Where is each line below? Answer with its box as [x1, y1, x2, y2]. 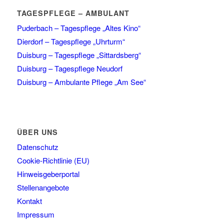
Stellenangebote [16, 182, 69, 193]
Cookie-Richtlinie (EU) [16, 155, 89, 166]
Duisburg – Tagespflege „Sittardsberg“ [16, 49, 141, 60]
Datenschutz [16, 141, 58, 152]
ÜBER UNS [16, 127, 58, 137]
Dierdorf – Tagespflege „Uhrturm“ [16, 36, 125, 47]
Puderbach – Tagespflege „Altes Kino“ [16, 22, 140, 33]
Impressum [16, 209, 54, 220]
